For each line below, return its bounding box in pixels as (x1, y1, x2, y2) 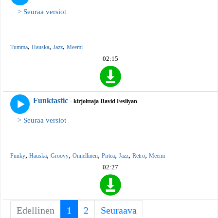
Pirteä (102, 152, 115, 160)
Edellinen (17, 205, 54, 216)
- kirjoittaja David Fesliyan (70, 98, 137, 105)
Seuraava (101, 205, 137, 216)
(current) (72, 205, 107, 216)
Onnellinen (73, 152, 98, 160)
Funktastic (33, 96, 68, 105)
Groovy (51, 152, 69, 160)
